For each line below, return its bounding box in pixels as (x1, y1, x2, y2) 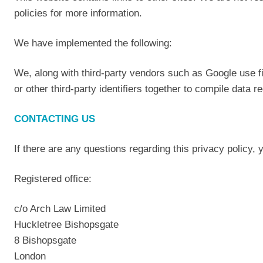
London (14, 250, 46, 262)
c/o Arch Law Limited (14, 203, 106, 214)
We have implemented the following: (14, 37, 172, 49)
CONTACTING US (14, 113, 95, 124)
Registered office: (14, 173, 92, 184)
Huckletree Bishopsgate (14, 218, 119, 230)
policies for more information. (14, 7, 142, 19)
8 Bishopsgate (14, 234, 76, 246)
